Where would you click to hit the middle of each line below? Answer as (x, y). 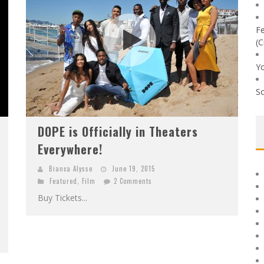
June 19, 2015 (133, 169)
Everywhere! (70, 149)
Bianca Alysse (71, 169)
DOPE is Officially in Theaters (118, 131)
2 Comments (133, 181)
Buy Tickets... (62, 198)
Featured (63, 181)
